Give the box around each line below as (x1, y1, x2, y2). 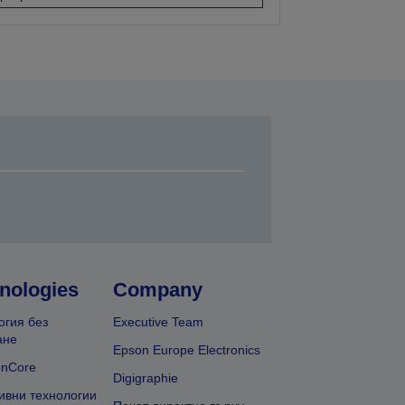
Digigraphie (113, 371, 179, 386)
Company (113, 278, 203, 302)
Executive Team (113, 315, 204, 330)
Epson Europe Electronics (113, 343, 261, 358)
